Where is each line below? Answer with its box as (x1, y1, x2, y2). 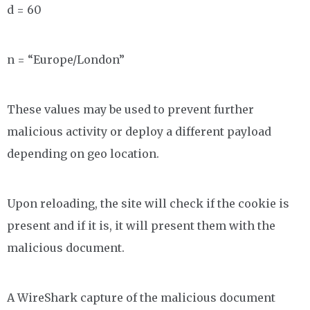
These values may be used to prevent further (7, 102, 254, 116)
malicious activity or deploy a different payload (7, 125, 271, 138)
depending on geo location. (7, 147, 159, 161)
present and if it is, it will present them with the (7, 219, 275, 232)
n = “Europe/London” (7, 53, 125, 66)
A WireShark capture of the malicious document (7, 291, 275, 304)
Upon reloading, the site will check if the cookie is (7, 197, 289, 210)
